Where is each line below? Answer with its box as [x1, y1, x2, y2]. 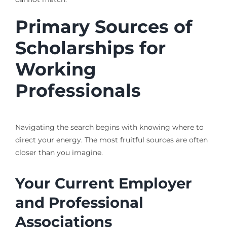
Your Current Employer [15, 174, 192, 193]
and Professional [15, 194, 143, 212]
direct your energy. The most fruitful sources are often [15, 135, 208, 144]
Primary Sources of [15, 16, 193, 38]
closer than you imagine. [15, 147, 103, 157]
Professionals [15, 80, 141, 102]
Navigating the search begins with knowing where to [15, 122, 204, 132]
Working [15, 58, 96, 81]
